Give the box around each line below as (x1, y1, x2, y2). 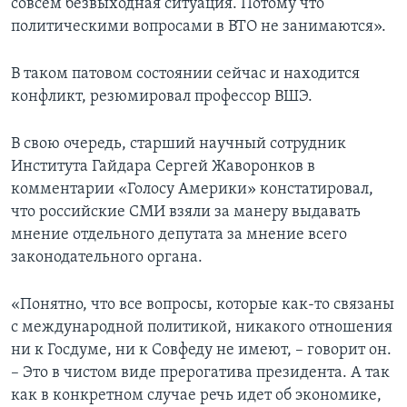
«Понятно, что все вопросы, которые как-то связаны (11, 296, 394, 314)
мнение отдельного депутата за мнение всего (11, 226, 347, 244)
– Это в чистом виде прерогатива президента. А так (11, 364, 390, 382)
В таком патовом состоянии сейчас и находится (11, 65, 360, 84)
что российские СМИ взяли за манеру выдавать (11, 203, 361, 222)
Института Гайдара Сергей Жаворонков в (11, 158, 315, 176)
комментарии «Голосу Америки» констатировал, (11, 181, 373, 199)
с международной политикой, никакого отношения (11, 319, 392, 337)
